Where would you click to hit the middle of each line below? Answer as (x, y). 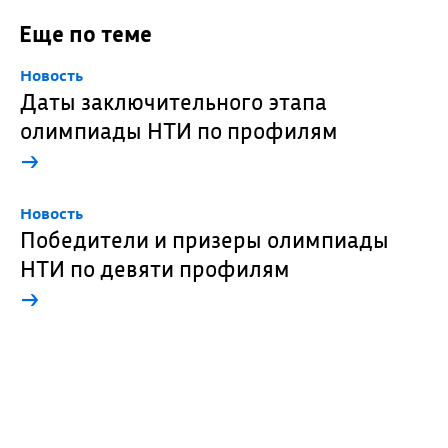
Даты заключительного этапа (173, 101)
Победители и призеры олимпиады (204, 239)
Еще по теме (85, 33)
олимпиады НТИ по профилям (178, 130)
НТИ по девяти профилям (154, 268)
